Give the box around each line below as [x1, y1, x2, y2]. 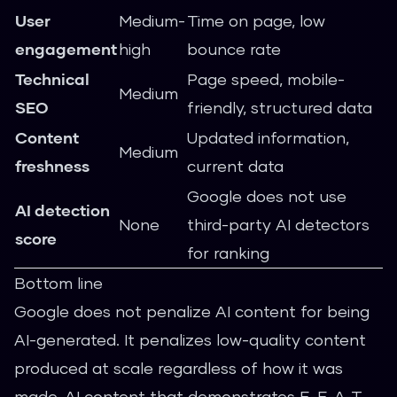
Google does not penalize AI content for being [14, 301, 370, 321]
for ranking [187, 243, 269, 262]
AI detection [15, 200, 110, 220]
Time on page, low [187, 11, 325, 30]
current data [187, 156, 284, 175]
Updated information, [187, 128, 349, 147]
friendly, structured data [187, 97, 372, 117]
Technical [15, 69, 90, 89]
